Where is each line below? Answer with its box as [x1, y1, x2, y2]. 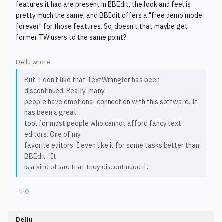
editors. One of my [24, 130, 81, 139]
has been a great [24, 108, 77, 117]
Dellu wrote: [16, 58, 52, 66]
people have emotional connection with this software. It [24, 97, 198, 106]
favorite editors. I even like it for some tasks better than [24, 141, 199, 150]
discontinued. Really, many [24, 86, 105, 95]
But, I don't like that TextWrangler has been [24, 75, 160, 84]
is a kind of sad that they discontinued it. [24, 163, 148, 171]
